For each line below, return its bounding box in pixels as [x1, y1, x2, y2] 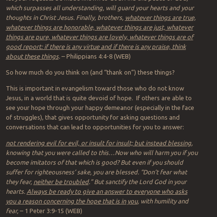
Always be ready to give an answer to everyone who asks [26, 188, 187, 195]
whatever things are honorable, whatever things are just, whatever [5, 24, 193, 31]
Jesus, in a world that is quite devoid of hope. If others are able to [5, 94, 192, 102]
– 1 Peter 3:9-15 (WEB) [19, 207, 82, 215]
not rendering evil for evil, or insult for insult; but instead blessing [5, 139, 191, 147]
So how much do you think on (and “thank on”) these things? [5, 69, 175, 76]
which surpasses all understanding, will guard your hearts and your [5, 4, 194, 12]
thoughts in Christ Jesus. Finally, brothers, [5, 14, 125, 21]
